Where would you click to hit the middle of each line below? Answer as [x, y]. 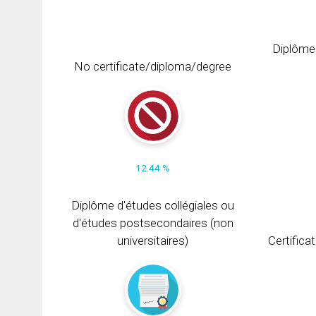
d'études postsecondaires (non [153, 223]
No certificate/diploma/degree [153, 66]
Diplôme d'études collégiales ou [153, 205]
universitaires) [153, 240]
